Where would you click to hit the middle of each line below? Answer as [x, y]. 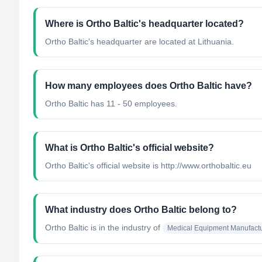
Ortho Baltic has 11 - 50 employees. [111, 104]
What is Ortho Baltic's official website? [130, 148]
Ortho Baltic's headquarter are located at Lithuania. [139, 42]
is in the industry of [124, 227]
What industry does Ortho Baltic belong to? [141, 210]
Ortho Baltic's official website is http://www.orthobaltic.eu [148, 166]
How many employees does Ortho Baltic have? [149, 86]
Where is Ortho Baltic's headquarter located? [144, 24]
